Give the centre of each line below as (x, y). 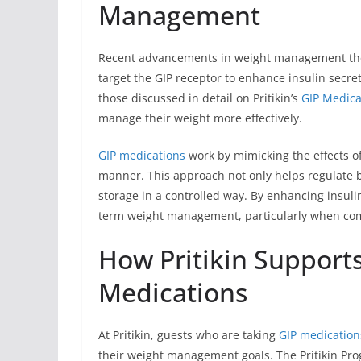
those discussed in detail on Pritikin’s (200, 98)
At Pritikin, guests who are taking (189, 335)
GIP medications (142, 156)
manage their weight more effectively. (200, 118)
